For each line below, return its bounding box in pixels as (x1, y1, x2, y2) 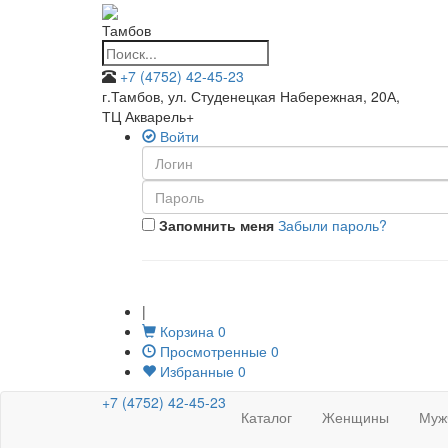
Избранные (156, 361, 234, 382)
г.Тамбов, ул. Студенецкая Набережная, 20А (102, 86, 396, 107)
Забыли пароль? (278, 215, 387, 236)
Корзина (156, 321, 214, 342)
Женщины (322, 407, 389, 428)
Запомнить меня (155, 215, 274, 236)
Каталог (241, 407, 292, 428)
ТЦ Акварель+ (102, 106, 194, 127)
